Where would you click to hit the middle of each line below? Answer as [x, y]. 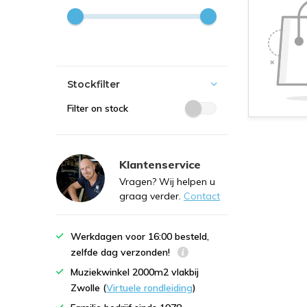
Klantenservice [160, 164]
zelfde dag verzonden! [122, 252]
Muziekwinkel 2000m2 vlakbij [135, 272]
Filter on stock [98, 108]
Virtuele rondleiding [149, 288]
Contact [202, 196]
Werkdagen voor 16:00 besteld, [140, 236]
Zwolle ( [88, 288]
